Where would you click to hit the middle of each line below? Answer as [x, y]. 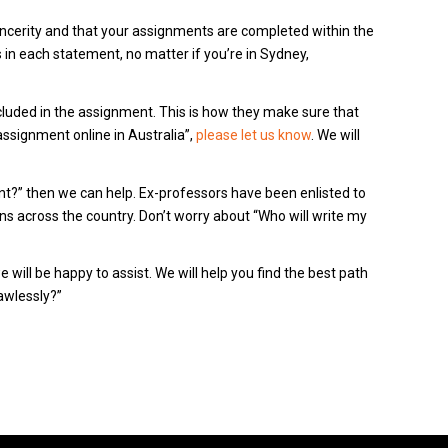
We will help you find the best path [261, 273]
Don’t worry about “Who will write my [253, 215]
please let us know [253, 134]
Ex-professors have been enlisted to [252, 192]
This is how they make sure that [259, 111]
